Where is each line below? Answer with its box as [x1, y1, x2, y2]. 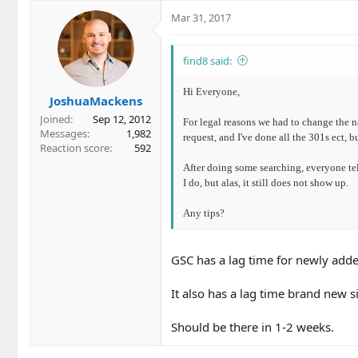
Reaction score [40, 141, 109, 156]
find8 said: [183, 53, 232, 68]
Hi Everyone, [183, 85, 240, 97]
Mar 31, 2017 [171, 10, 231, 25]
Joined [40, 112, 70, 127]
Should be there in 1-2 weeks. [171, 319, 334, 336]
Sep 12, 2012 [93, 112, 151, 127]
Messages [40, 126, 87, 141]
